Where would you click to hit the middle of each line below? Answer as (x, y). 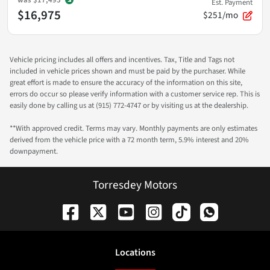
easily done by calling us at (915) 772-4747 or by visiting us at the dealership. (129, 106)
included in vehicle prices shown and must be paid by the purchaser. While (127, 71)
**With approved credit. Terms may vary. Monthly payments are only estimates (133, 129)
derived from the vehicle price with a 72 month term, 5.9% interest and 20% (129, 140)
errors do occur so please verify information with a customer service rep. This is (135, 94)
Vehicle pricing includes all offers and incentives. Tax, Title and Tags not (122, 60)
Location (133, 253)
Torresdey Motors (135, 185)
